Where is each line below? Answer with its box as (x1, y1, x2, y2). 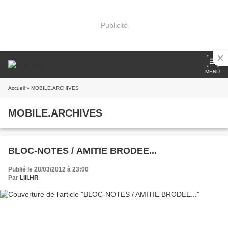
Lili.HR (20, 174, 39, 181)
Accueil (8, 85, 25, 91)
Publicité (100, 21, 128, 30)
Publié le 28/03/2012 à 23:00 (8, 166, 89, 173)
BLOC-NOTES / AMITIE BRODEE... (8, 146, 157, 156)
